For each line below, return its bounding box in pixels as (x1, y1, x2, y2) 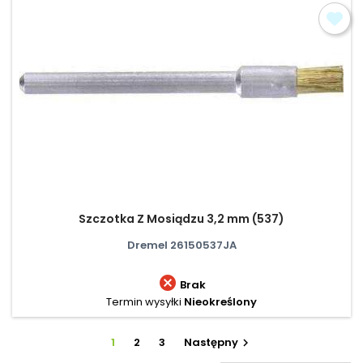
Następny (183, 334, 238, 350)
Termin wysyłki (106, 293, 181, 310)
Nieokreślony (184, 293, 257, 310)
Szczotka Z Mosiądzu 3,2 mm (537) (79, 210, 284, 227)
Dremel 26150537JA (126, 237, 237, 253)
